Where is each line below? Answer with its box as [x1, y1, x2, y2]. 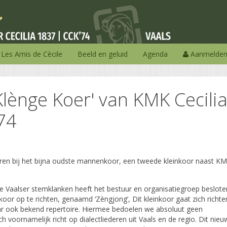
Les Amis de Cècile [1, 49, 62, 59]
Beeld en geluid [78, 49, 128, 59]
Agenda [143, 49, 168, 59]
